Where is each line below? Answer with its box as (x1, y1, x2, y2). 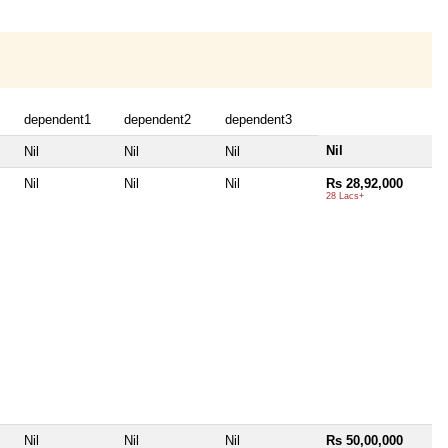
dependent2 (124, 111, 191, 127)
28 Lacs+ (326, 190, 364, 201)
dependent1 (24, 111, 91, 127)
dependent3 (225, 111, 292, 127)
